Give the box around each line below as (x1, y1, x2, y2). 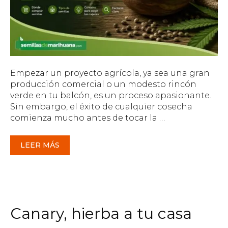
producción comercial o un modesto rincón (10, 79, 196, 90)
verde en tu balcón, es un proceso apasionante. (10, 91, 211, 101)
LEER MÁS (20, 140, 60, 150)
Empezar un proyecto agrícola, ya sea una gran (10, 68, 210, 78)
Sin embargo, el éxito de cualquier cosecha (10, 102, 192, 112)
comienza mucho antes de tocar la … (10, 113, 165, 123)
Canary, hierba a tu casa (10, 204, 192, 223)
